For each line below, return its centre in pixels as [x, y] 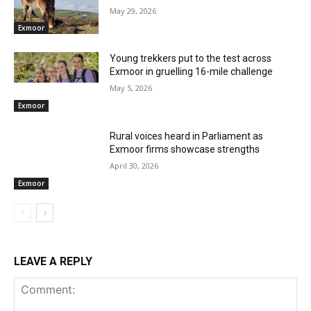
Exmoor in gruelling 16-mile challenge [192, 72]
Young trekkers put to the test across [191, 59]
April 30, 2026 [134, 166]
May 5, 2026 [131, 88]
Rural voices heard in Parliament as [187, 136]
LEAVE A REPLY [53, 261]
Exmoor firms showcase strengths [185, 150]
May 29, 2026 [133, 10]
